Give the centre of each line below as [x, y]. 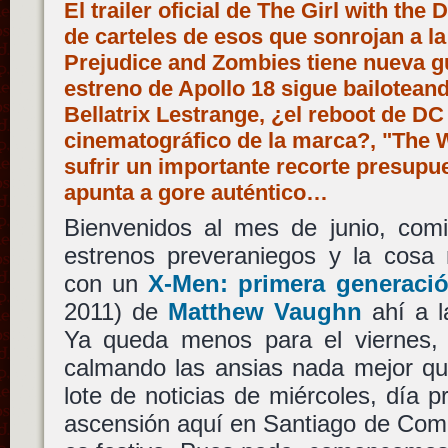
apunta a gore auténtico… [195, 193]
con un [106, 284]
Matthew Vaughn [264, 312]
